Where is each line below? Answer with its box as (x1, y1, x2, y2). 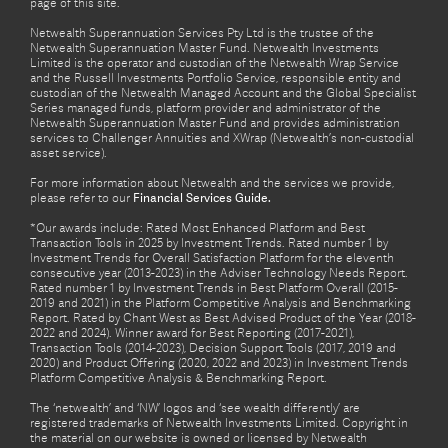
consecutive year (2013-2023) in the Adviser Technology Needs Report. (30, 265, 408, 281)
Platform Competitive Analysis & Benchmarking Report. (30, 370, 327, 386)
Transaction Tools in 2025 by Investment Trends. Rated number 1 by (30, 235, 388, 251)
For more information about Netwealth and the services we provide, (30, 175, 394, 191)
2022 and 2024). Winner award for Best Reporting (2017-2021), (30, 325, 354, 341)
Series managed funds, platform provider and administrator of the (30, 100, 381, 116)
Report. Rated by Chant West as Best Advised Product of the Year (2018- (30, 310, 416, 326)
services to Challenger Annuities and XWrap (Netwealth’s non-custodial (30, 130, 414, 146)
